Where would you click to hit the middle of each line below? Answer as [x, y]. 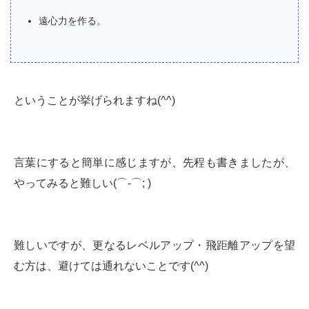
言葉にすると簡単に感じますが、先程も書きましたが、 [154, 162]
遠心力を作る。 [72, 21]
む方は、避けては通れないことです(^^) [111, 266]
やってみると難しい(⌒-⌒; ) [82, 183]
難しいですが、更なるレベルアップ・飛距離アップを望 [154, 245]
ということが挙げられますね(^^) [94, 100]
